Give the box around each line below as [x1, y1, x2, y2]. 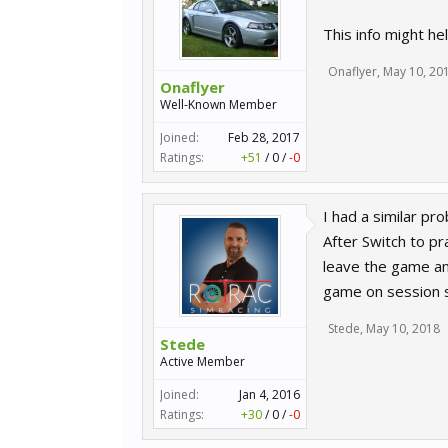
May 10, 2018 [366, 320, 440, 337]
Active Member [160, 353, 245, 370]
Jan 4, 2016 [239, 386, 300, 403]
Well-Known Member [160, 96, 277, 113]
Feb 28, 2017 [228, 129, 300, 146]
